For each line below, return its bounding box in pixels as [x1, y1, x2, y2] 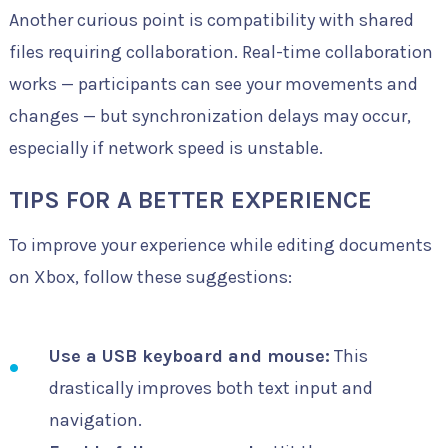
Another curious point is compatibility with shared [8, 9, 414, 32]
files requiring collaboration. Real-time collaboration [8, 41, 433, 64]
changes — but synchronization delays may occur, [8, 105, 411, 128]
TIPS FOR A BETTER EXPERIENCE [8, 186, 372, 215]
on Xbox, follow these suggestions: [8, 266, 292, 289]
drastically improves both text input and [48, 377, 373, 400]
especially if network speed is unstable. [8, 137, 323, 160]
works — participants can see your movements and [8, 73, 418, 96]
